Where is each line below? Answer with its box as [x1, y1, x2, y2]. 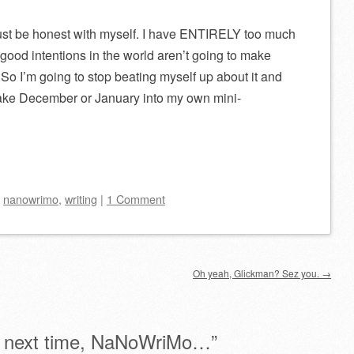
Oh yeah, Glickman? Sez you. [193, 266, 322, 280]
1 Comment [107, 190, 165, 207]
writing [65, 190, 97, 207]
